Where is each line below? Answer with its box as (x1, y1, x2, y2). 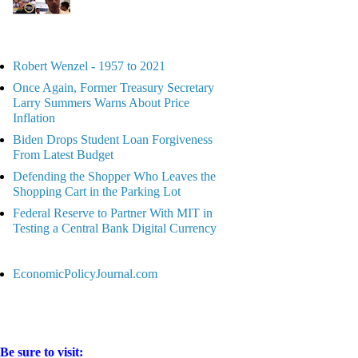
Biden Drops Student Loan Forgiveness (12, 132, 213, 146)
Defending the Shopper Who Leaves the (12, 169, 216, 183)
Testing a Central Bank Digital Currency (12, 221, 217, 235)
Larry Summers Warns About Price (12, 95, 189, 109)
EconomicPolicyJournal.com (12, 266, 157, 280)
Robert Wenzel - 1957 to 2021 (12, 58, 165, 73)
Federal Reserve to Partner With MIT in (12, 205, 213, 220)
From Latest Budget (12, 147, 113, 161)
